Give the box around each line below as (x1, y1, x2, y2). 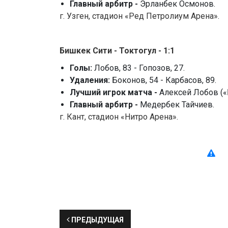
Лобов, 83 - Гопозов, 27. (94, 63, 185, 73)
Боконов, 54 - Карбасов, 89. (112, 75, 216, 85)
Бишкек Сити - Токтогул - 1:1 (60, 46, 175, 56)
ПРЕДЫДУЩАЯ (70, 216, 124, 224)
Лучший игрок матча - (70, 88, 159, 98)
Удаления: (70, 75, 112, 85)
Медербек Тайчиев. (140, 100, 214, 110)
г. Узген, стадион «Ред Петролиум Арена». (60, 11, 219, 21)
